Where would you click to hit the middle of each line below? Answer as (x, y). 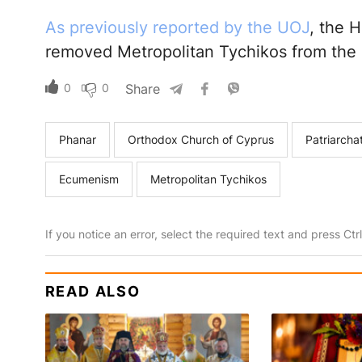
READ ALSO (93, 292)
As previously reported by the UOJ (177, 28)
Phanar (77, 140)
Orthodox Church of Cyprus (200, 140)
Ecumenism (88, 179)
